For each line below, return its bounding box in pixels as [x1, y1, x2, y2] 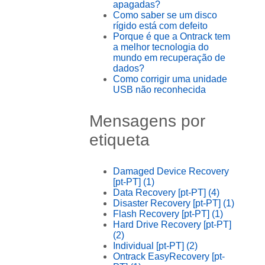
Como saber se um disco [113, 9, 217, 20]
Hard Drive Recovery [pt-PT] [113, 219, 231, 230]
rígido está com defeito [113, 20, 208, 31]
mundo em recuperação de [113, 52, 225, 63]
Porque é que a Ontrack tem [113, 31, 230, 41]
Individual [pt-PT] [113, 240, 186, 251]
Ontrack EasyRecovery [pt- [113, 251, 225, 261]
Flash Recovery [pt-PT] [113, 208, 212, 219]
